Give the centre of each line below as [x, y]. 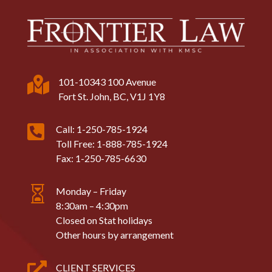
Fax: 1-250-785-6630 [101, 158]
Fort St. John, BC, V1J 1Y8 [111, 96]
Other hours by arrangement [114, 234]
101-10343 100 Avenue [107, 81]
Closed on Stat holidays [104, 220]
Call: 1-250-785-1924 [101, 129]
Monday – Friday [91, 191]
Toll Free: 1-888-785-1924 [111, 143]
